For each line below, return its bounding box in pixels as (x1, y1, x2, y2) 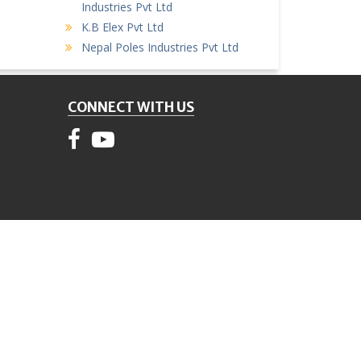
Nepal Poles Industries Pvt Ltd (81, 39, 239, 55)
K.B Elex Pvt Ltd (81, 19, 164, 35)
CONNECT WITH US (67, 98, 194, 116)
